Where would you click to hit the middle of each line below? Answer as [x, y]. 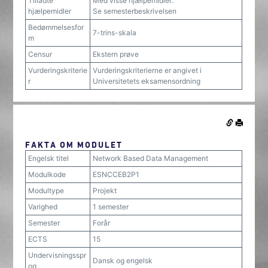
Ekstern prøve [116, 54]
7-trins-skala [115, 33]
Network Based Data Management [151, 158]
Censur [40, 54]
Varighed [43, 207]
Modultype [46, 191]
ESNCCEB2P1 [116, 174]
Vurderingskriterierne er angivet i [147, 70]
